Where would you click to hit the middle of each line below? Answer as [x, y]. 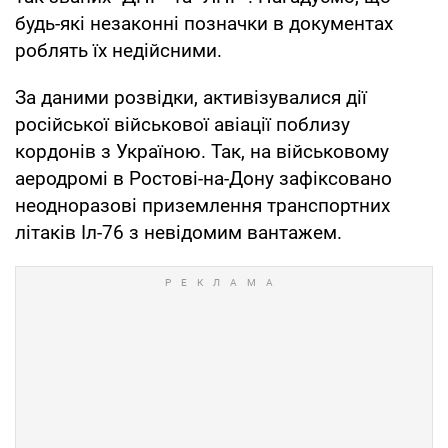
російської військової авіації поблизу [182, 124]
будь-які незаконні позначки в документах [204, 23]
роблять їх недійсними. [118, 50]
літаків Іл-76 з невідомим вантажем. [178, 232]
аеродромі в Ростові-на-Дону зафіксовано [203, 178]
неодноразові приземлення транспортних [202, 205]
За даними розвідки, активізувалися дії [191, 97]
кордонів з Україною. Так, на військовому [202, 151]
